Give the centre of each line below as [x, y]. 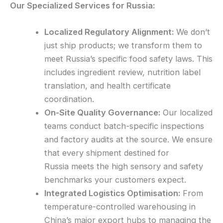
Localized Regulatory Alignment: [109, 32]
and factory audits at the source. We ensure [129, 140]
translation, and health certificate [108, 86]
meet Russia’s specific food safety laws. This [129, 59]
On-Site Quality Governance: [103, 113]
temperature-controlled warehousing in [120, 207]
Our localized [187, 113]
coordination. [69, 99]
